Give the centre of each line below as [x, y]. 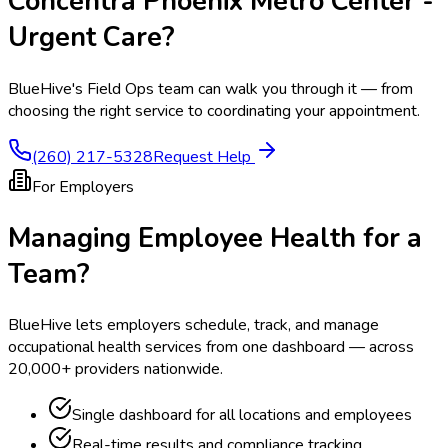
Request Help [204, 156]
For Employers [83, 186]
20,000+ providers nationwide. [115, 369]
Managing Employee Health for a [215, 237]
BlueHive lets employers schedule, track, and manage [193, 325]
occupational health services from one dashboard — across [211, 347]
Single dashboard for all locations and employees [242, 415]
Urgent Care [85, 37]
